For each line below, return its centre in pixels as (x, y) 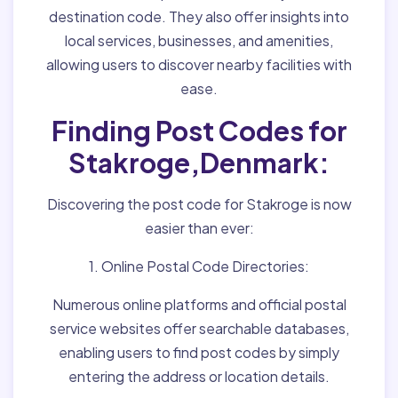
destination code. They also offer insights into (199, 16)
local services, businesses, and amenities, (199, 40)
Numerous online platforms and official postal (199, 304)
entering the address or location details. (199, 376)
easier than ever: (199, 228)
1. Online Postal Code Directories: (199, 266)
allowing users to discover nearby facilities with (199, 64)
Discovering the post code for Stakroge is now (199, 204)
